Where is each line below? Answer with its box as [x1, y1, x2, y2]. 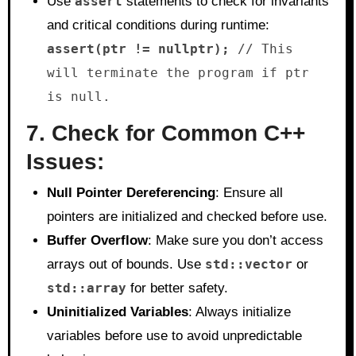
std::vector [204, 257, 292, 272]
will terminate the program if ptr [46, 64, 309, 80]
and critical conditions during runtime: [46, 17, 269, 33]
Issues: [25, 149, 104, 174]
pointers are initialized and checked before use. [46, 209, 327, 224]
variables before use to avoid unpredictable [46, 328, 302, 343]
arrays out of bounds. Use [46, 257, 205, 272]
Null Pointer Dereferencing [46, 185, 215, 200]
